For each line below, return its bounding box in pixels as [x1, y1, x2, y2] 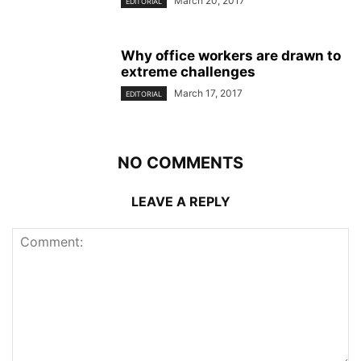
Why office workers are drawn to [121, 47, 341, 64]
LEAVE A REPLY [131, 193, 230, 210]
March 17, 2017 [174, 86, 243, 99]
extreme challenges [121, 63, 255, 80]
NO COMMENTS [118, 152, 243, 172]
